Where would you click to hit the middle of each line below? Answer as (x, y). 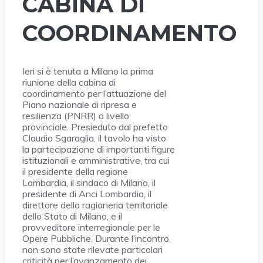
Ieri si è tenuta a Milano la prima (88, 71)
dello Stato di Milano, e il (72, 216)
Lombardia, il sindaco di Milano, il (89, 183)
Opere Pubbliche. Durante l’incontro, (97, 239)
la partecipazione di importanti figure (99, 149)
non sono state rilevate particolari (92, 250)
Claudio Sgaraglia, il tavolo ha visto (94, 138)
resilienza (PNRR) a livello (76, 116)
